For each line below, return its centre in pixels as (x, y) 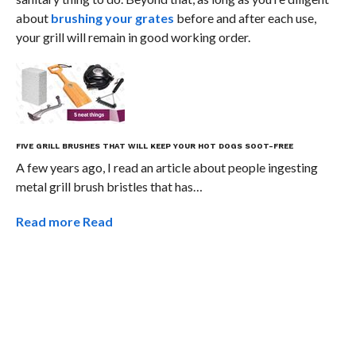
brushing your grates (112, 17)
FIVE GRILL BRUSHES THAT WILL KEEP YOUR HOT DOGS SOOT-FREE (154, 145)
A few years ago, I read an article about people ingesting (166, 167)
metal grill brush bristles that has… (109, 186)
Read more (49, 221)
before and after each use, (245, 17)
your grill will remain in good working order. (133, 37)
